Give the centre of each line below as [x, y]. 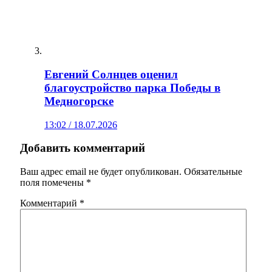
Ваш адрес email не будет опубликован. [101, 171]
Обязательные [213, 171]
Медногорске [79, 101]
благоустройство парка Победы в [132, 87]
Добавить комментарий [83, 148]
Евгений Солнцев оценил [111, 74]
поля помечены [53, 182]
